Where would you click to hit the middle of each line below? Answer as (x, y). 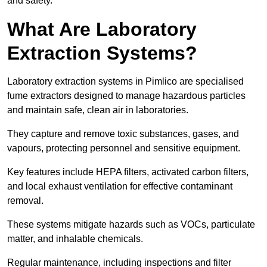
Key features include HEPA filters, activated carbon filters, (128, 172)
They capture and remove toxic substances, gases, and (123, 134)
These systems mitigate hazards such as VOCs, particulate (131, 225)
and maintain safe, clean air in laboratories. (98, 110)
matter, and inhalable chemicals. (75, 239)
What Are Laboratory (102, 30)
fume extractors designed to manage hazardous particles (126, 96)
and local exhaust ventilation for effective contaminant (120, 187)
